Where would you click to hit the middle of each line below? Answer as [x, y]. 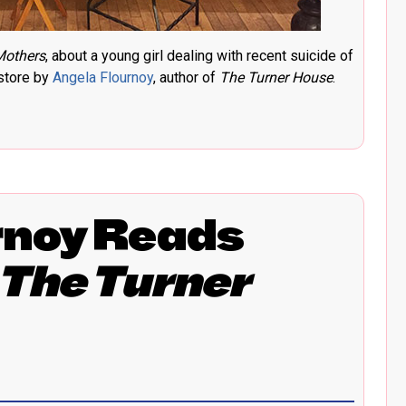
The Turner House [276, 78]
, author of [186, 78]
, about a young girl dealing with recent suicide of [199, 56]
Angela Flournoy [103, 78]
